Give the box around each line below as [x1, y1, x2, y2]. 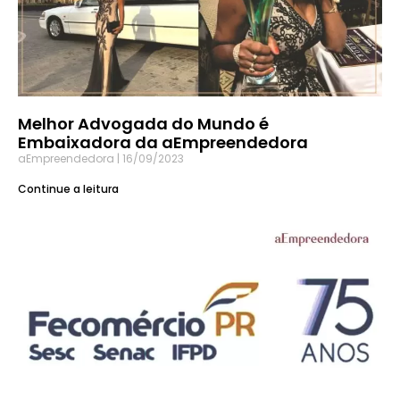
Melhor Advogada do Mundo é [18, 112, 269, 136]
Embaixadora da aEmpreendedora [18, 131, 308, 154]
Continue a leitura [18, 181, 119, 197]
